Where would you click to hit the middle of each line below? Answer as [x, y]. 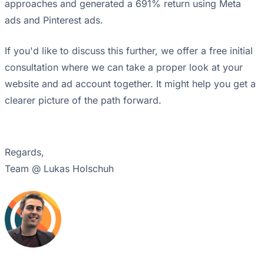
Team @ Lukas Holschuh [59, 169]
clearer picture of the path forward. [83, 100]
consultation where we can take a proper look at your [124, 67]
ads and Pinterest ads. [54, 20]
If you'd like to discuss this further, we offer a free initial [129, 51]
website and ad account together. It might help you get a [130, 84]
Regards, [24, 152]
